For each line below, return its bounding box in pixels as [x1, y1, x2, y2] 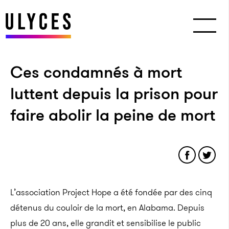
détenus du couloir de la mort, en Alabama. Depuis [10, 201, 204, 214]
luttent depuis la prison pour [10, 82, 218, 105]
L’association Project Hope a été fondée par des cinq [10, 186, 212, 198]
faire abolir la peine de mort [10, 103, 215, 127]
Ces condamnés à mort [10, 60, 182, 84]
